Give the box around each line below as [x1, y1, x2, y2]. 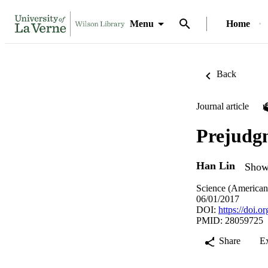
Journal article [196, 101, 249, 111]
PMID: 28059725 [196, 215, 263, 226]
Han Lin [196, 160, 235, 172]
